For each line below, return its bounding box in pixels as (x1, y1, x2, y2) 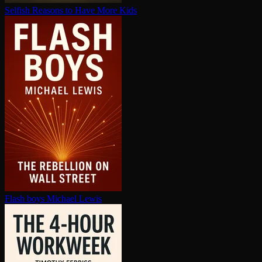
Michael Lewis (47, 194, 102, 204)
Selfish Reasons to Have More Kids (5, 5, 137, 16)
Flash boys (5, 194, 44, 204)
